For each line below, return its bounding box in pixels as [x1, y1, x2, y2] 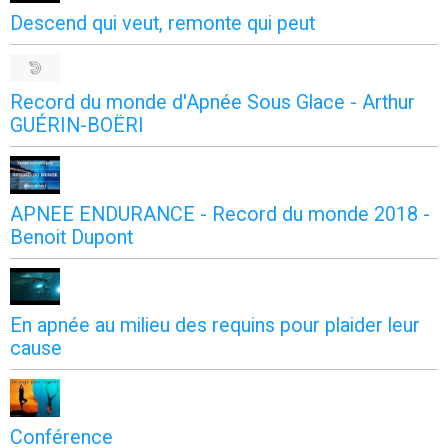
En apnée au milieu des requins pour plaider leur [10, 314, 420, 338]
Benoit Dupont [10, 225, 133, 249]
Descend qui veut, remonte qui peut [10, 12, 315, 35]
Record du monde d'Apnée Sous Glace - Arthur [10, 91, 415, 115]
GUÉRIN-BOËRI [10, 114, 144, 138]
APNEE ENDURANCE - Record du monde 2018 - [10, 202, 430, 226]
